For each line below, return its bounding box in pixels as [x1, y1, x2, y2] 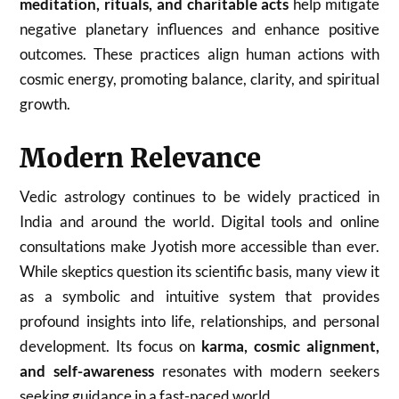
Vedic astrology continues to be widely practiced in [20, 186, 379, 206]
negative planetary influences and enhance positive [20, 19, 379, 38]
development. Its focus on [20, 336, 201, 355]
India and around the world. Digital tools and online [20, 211, 379, 231]
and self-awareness [20, 361, 155, 380]
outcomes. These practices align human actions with [20, 44, 379, 63]
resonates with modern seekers [154, 361, 379, 380]
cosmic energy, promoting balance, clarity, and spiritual [20, 69, 379, 88]
